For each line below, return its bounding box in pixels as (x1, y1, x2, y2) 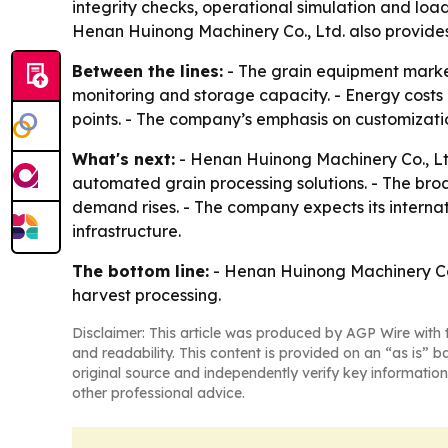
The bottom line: (72, 260, 209, 281)
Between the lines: (72, 60, 223, 81)
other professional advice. (72, 383, 245, 402)
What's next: (72, 148, 175, 169)
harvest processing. (72, 284, 221, 305)
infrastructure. (72, 220, 181, 241)
